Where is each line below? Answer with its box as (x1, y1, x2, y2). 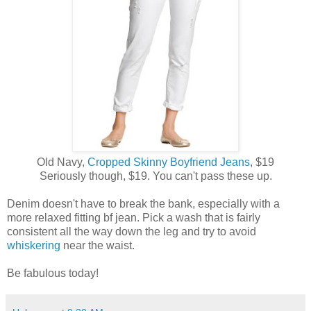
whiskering (7, 239, 60, 252)
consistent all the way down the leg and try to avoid (7, 226, 256, 238)
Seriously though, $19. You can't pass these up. (39, 170, 272, 183)
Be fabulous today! (7, 267, 99, 280)
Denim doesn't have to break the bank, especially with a (7, 198, 280, 210)
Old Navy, (37, 156, 85, 169)
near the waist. (60, 239, 137, 252)
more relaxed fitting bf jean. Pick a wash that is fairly (7, 212, 260, 224)
